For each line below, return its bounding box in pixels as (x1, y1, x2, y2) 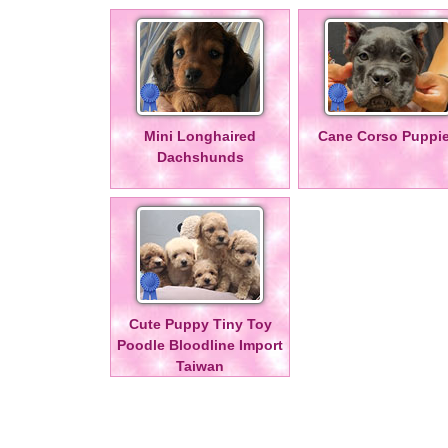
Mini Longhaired (144, 128, 256, 145)
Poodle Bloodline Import (117, 337, 283, 354)
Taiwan (176, 358, 224, 375)
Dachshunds (156, 149, 244, 166)
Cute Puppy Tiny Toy (128, 316, 272, 333)
